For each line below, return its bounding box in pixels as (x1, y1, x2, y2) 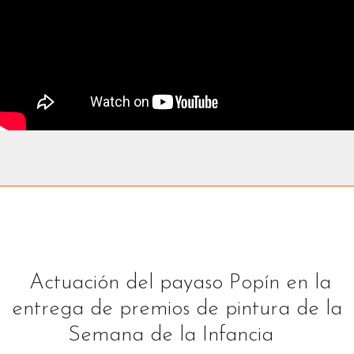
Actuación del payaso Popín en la (23, 273, 331, 294)
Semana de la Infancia (68, 325, 286, 346)
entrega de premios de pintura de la (12, 299, 342, 320)
